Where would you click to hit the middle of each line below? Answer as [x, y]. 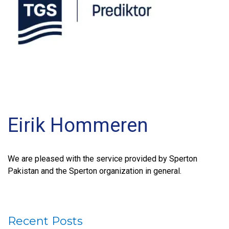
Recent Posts [45, 221]
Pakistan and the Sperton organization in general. [95, 171]
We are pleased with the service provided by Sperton [102, 158]
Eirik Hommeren [78, 125]
